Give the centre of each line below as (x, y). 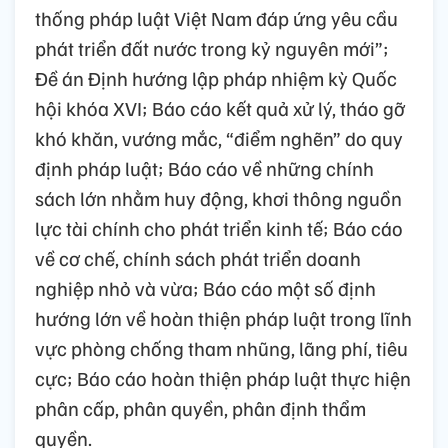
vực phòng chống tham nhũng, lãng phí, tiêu (221, 347)
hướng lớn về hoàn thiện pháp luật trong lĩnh (223, 317)
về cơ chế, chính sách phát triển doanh (198, 257)
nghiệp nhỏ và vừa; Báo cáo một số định (205, 287)
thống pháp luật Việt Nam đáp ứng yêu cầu (216, 17)
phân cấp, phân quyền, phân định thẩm (200, 407)
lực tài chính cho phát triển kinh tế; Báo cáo (219, 227)
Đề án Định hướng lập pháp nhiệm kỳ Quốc (216, 77)
